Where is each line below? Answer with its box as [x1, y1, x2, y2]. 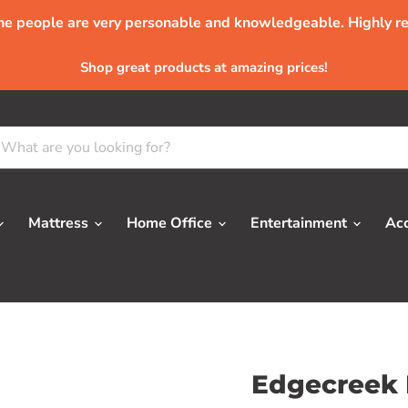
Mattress [28, 212, 92, 233]
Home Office [127, 212, 216, 233]
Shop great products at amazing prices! [80, 58, 328, 76]
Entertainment [250, 212, 351, 233]
